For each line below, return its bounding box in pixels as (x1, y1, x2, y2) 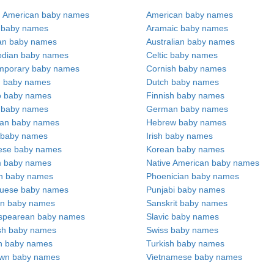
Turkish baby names (146, 239, 224, 248)
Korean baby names (146, 144, 224, 154)
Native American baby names (146, 158, 259, 168)
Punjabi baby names (146, 185, 225, 194)
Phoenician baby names (146, 171, 239, 181)
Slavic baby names (146, 212, 219, 221)
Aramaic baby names (146, 23, 228, 33)
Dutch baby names (146, 77, 219, 87)
